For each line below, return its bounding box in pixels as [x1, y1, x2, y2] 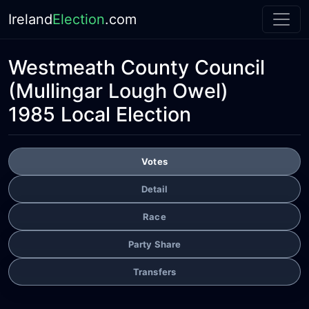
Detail [141, 183, 168, 195]
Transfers [132, 266, 177, 277]
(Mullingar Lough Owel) [8, 79, 228, 103]
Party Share [128, 238, 181, 250]
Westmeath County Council [8, 55, 265, 79]
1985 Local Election [8, 102, 191, 126]
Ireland [8, 11, 52, 28]
